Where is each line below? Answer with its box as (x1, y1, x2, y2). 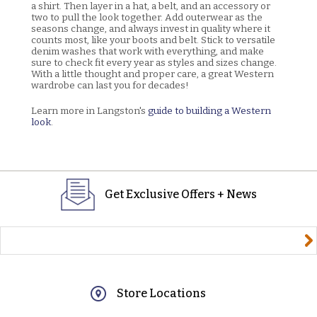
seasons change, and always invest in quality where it (31, 22, 270, 35)
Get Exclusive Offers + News (104, 187, 257, 201)
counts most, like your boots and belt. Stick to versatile (31, 33, 275, 46)
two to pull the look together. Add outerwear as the (31, 11, 263, 23)
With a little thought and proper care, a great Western (31, 67, 274, 80)
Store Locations (116, 286, 206, 300)
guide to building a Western (148, 104, 271, 117)
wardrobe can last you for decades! (31, 79, 189, 91)
